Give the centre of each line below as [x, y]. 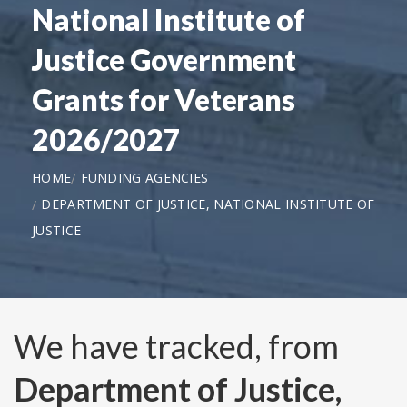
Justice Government [164, 59]
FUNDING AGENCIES [144, 177]
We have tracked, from [176, 347]
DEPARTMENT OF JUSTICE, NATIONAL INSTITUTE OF [208, 203]
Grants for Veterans [164, 99]
